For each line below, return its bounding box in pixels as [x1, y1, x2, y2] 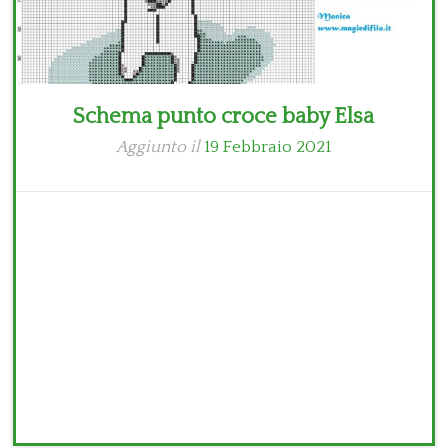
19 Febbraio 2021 [204, 138, 332, 157]
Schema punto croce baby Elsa [73, 104, 375, 130]
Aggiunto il [116, 138, 205, 157]
